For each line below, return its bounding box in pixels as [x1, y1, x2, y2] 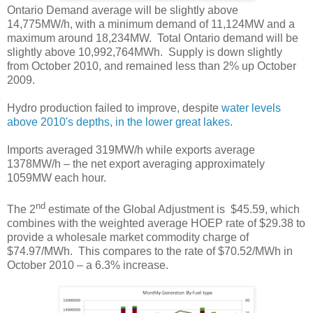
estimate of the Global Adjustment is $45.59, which [45, 203, 300, 215]
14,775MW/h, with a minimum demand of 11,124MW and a [7, 18, 295, 31]
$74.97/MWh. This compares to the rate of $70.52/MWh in [7, 245, 293, 257]
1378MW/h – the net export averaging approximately [7, 158, 265, 170]
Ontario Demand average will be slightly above [7, 4, 238, 17]
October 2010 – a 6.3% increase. [7, 259, 168, 271]
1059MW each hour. [7, 172, 106, 184]
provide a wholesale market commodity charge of [7, 231, 249, 243]
